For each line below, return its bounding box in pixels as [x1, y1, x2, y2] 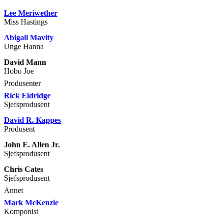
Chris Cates [4, 165, 43, 174]
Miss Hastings [4, 18, 48, 27]
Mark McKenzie [4, 198, 58, 207]
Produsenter [4, 79, 41, 88]
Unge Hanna [4, 42, 44, 51]
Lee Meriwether [4, 9, 57, 18]
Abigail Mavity [4, 33, 54, 42]
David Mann [4, 58, 46, 67]
